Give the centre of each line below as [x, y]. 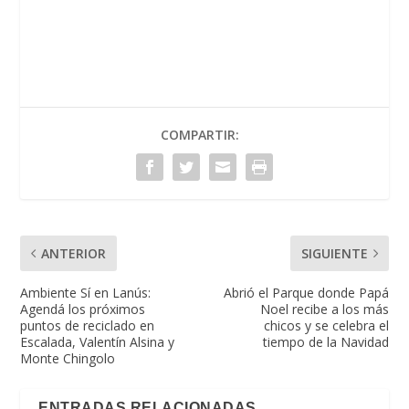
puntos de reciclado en [88, 325]
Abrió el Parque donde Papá [306, 292]
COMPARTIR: [200, 134]
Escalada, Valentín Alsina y [98, 341]
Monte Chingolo [68, 358]
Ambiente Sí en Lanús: [86, 292]
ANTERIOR [74, 253]
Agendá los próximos [83, 309]
